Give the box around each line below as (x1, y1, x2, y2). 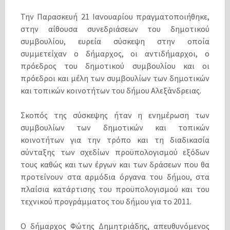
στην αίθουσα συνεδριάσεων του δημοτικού (21, 24, 209, 34)
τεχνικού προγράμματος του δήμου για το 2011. (21, 196, 191, 207)
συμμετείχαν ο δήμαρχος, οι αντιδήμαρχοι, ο (21, 48, 209, 59)
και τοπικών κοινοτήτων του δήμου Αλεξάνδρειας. (21, 85, 201, 96)
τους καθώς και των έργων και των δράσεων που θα (21, 159, 209, 170)
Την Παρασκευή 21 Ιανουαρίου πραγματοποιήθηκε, (21, 11, 209, 22)
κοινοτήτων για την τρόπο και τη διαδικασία (21, 135, 209, 145)
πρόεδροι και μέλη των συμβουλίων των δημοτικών (21, 73, 209, 84)
